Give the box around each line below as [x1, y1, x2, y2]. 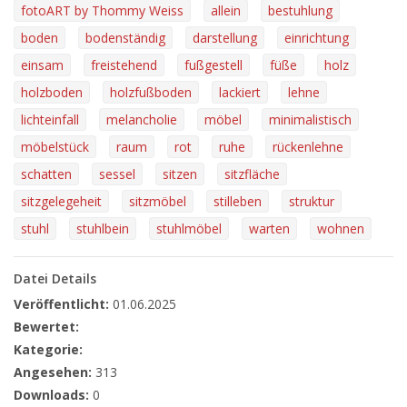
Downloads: [14, 386, 89, 403]
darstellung [193, 29, 257, 46]
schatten [21, 165, 72, 183]
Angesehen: [14, 363, 92, 381]
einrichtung [284, 29, 349, 46]
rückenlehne [273, 138, 343, 155]
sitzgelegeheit [21, 193, 102, 210]
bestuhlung [268, 2, 333, 19]
